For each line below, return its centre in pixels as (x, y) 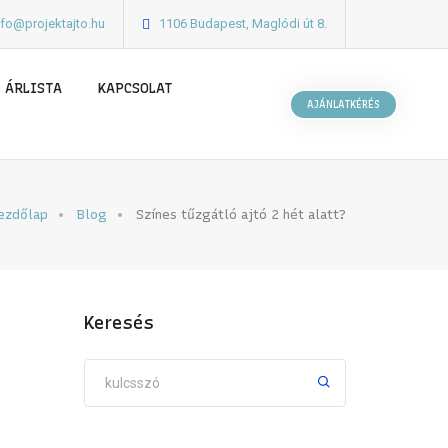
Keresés (118, 323)
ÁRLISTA (33, 88)
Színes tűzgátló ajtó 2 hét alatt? (241, 214)
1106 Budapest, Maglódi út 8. (243, 23)
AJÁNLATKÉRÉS (343, 104)
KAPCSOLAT (135, 88)
